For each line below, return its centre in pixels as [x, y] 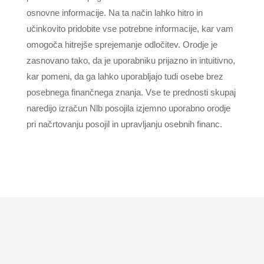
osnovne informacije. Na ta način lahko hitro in [114, 13]
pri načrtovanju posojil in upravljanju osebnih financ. [124, 124]
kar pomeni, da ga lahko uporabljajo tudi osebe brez [125, 76]
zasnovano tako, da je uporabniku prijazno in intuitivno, [131, 60]
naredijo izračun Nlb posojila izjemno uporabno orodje [128, 108]
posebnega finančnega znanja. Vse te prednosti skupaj [131, 92]
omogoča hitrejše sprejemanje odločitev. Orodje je [122, 44]
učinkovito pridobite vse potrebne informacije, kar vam [130, 29]
